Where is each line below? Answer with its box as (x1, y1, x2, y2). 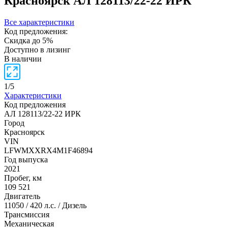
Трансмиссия (4, 210, 49, 219)
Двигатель (4, 191, 40, 201)
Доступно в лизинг (4, 45, 71, 54)
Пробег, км (4, 173, 42, 182)
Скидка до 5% (4, 36, 53, 45)
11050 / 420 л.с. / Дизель (4, 201, 87, 210)
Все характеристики (4, 17, 74, 26)
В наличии (4, 54, 42, 63)
